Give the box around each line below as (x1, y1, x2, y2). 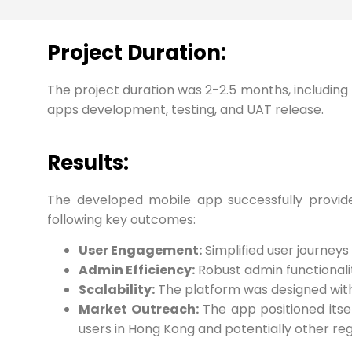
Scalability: (79, 280, 155, 299)
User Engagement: (79, 241, 202, 260)
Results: (47, 148, 129, 177)
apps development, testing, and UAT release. (47, 100, 327, 119)
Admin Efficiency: (79, 261, 195, 280)
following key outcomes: (47, 211, 196, 229)
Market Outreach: (79, 300, 199, 319)
